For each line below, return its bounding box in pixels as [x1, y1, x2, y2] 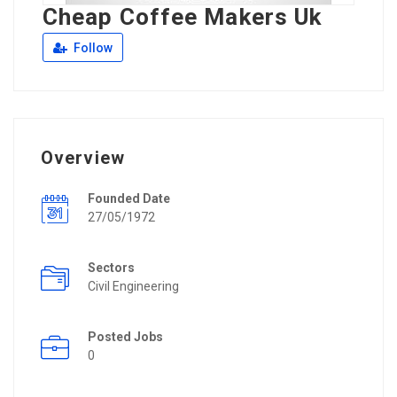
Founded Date [88, 191, 170, 206]
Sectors [88, 261, 135, 276]
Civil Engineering [88, 279, 179, 294]
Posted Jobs [88, 330, 163, 345]
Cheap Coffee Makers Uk [43, 4, 323, 31]
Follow [71, 41, 113, 56]
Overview [41, 147, 125, 169]
